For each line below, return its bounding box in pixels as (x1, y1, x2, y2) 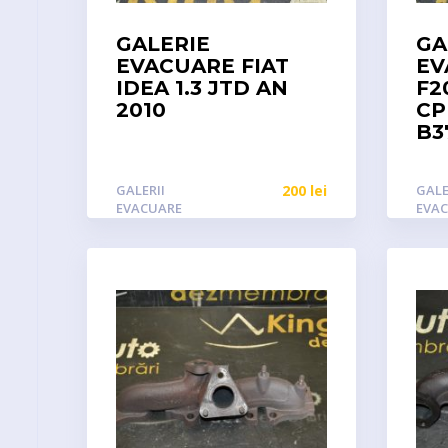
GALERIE (116, 32, 210, 56)
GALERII (116, 181, 165, 199)
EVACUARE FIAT (116, 54, 289, 78)
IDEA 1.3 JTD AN (116, 76, 288, 100)
